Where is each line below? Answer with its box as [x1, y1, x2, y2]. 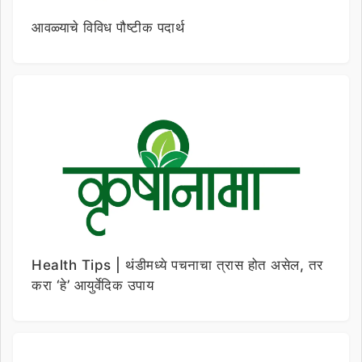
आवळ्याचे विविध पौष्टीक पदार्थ [32, 19, 184, 36]
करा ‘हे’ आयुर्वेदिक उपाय [32, 276, 154, 293]
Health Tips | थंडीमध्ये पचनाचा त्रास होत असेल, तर [32, 256, 323, 273]
